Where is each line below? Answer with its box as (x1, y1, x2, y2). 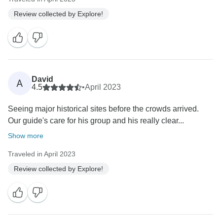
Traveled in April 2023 (8, 150, 75, 158)
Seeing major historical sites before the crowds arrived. (8, 105, 199, 113)
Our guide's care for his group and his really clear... (8, 116, 184, 125)
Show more (8, 132, 43, 140)
